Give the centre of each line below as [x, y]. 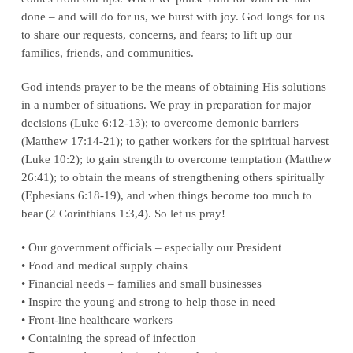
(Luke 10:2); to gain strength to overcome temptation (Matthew [176, 159]
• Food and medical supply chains [104, 266]
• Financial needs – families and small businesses [141, 284]
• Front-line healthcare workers [97, 320]
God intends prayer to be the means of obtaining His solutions [173, 87]
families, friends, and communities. [107, 53]
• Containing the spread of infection [108, 338]
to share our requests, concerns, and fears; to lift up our [156, 35]
